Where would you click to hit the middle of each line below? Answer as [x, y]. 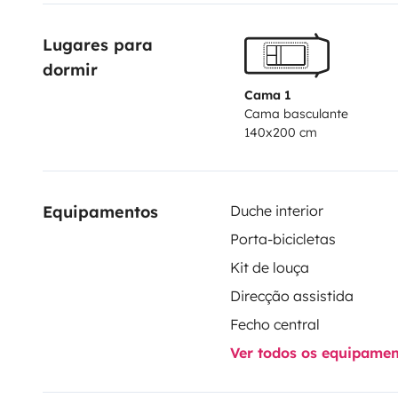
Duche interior [276, 210]
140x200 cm [280, 132]
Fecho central [275, 324]
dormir [70, 69]
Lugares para [100, 44]
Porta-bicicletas [283, 239]
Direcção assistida [291, 295]
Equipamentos [100, 211]
